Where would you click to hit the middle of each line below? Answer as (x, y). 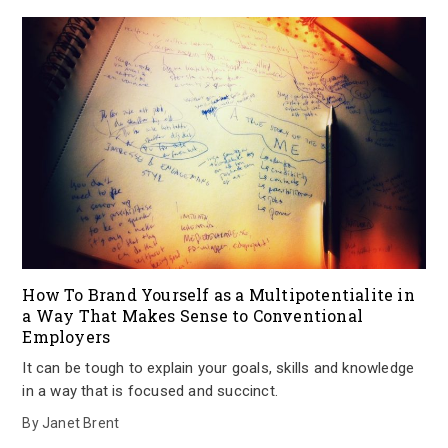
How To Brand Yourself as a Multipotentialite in (218, 294)
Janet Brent (81, 423)
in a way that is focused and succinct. (150, 391)
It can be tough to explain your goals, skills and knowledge (218, 368)
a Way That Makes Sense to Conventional (192, 315)
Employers (66, 336)
